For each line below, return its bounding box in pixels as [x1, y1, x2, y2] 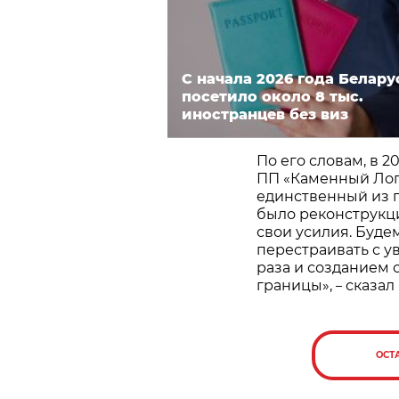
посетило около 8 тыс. [182, 87, 363, 105]
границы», [256, 276, 336, 294]
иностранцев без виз [182, 105, 348, 123]
